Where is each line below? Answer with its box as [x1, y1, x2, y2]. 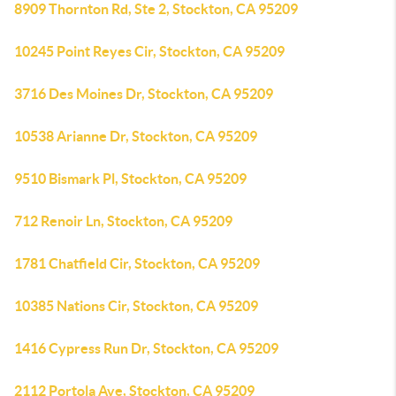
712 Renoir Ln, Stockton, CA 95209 [14, 213, 232, 229]
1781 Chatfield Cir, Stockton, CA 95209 [14, 255, 260, 271]
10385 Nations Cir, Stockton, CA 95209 [14, 298, 258, 314]
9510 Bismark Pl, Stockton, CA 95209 [14, 171, 247, 187]
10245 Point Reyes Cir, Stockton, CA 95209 [14, 43, 285, 59]
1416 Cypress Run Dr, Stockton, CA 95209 [14, 340, 278, 356]
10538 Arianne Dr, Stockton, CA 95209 [14, 128, 257, 144]
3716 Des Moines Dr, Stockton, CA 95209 [14, 86, 273, 102]
